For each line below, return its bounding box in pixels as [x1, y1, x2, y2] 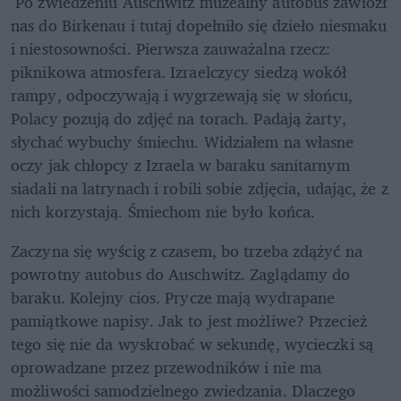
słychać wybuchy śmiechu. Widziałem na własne [11, 127, 354, 155]
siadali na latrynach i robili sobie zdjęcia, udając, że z [11, 174, 388, 201]
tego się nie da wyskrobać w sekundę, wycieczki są [11, 329, 373, 357]
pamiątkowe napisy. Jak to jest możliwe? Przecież [11, 306, 367, 334]
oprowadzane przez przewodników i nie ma [11, 353, 321, 380]
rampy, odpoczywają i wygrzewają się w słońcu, [11, 81, 354, 108]
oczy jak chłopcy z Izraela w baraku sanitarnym [11, 150, 350, 178]
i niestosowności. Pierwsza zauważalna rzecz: [11, 34, 331, 62]
